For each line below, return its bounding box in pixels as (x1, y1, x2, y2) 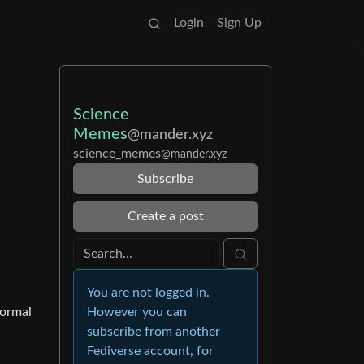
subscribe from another (87, 325, 220, 338)
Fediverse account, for (87, 344, 214, 357)
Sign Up (217, 16, 262, 29)
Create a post (127, 210, 204, 223)
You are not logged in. (87, 286, 210, 299)
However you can (87, 305, 187, 318)
